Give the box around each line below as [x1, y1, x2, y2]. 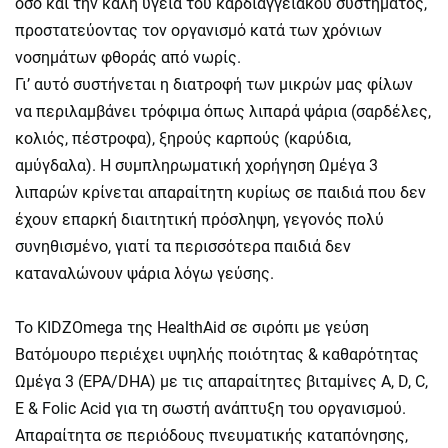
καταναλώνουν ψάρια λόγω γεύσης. [15, 264, 278, 283]
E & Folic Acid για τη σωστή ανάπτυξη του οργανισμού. [15, 399, 406, 418]
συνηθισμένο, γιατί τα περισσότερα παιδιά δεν [15, 237, 351, 256]
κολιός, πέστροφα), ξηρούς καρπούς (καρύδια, [15, 129, 351, 148]
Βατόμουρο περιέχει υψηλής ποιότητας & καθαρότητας [15, 345, 419, 364]
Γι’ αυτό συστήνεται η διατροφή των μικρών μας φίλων [15, 75, 413, 94]
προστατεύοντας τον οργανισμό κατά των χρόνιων [15, 21, 382, 40]
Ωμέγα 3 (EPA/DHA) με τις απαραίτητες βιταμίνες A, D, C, [15, 372, 428, 391]
